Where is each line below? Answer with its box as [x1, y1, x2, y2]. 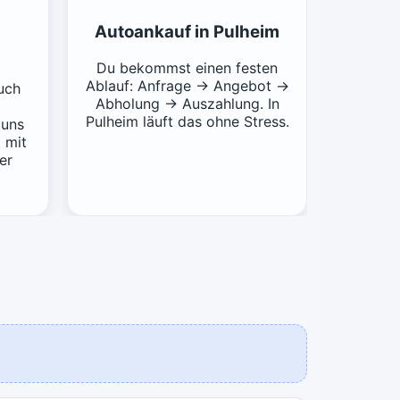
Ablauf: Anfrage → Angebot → [85, 76, 289, 95]
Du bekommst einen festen [96, 58, 278, 77]
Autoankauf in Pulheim [95, 21, 279, 42]
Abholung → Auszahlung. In [95, 94, 279, 112]
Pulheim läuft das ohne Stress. [85, 112, 289, 130]
